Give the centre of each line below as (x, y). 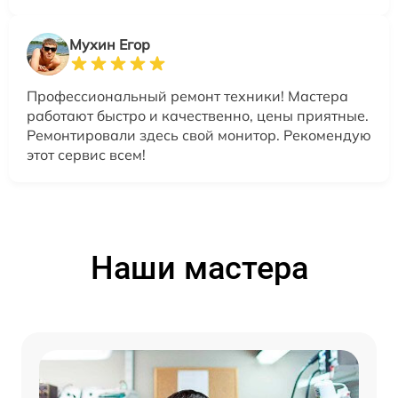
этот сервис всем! (86, 154)
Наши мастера (199, 268)
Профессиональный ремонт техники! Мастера (187, 96)
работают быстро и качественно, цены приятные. (198, 115)
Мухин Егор (110, 44)
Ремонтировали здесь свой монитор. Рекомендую (199, 135)
